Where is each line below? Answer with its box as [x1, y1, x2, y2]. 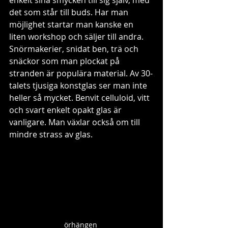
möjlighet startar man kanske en [9, 18, 135, 30]
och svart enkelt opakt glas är [9, 104, 124, 116]
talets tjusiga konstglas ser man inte [9, 79, 149, 91]
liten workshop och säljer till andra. [9, 31, 146, 42]
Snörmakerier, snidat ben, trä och [9, 43, 140, 54]
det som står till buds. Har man [9, 6, 130, 18]
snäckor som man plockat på [9, 55, 122, 67]
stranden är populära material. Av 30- [9, 67, 153, 79]
